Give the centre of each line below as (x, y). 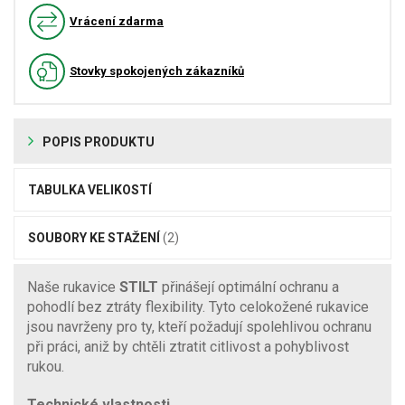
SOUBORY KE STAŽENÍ (95, 237)
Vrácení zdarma (117, 21)
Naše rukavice (73, 287)
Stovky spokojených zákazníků (157, 71)
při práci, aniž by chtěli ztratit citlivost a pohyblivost (188, 346)
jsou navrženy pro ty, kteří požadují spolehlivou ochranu (199, 326)
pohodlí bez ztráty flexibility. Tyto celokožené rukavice (198, 306)
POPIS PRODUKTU (99, 141)
